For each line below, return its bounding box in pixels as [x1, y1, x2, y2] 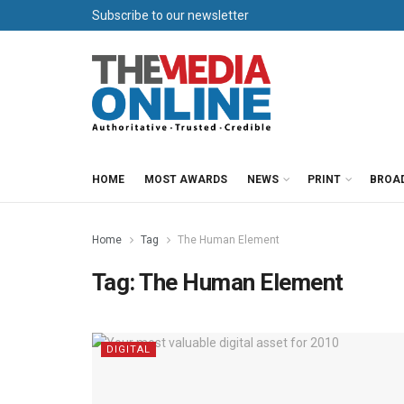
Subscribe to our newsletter [92, 8, 249, 23]
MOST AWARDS [144, 173, 227, 186]
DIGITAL [106, 344, 151, 355]
